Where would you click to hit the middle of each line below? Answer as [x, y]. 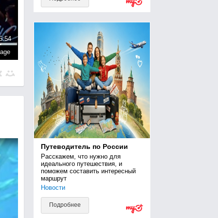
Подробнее [65, 205]
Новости [53, 188]
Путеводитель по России [84, 146]
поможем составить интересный [88, 171]
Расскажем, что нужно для [81, 156]
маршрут [54, 178]
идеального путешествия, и [81, 164]
